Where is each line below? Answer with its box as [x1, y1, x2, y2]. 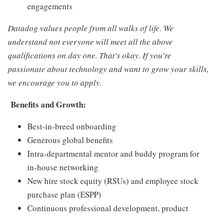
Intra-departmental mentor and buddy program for [27, 148, 200, 159]
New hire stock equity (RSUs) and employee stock [27, 175, 199, 186]
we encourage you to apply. [8, 77, 102, 88]
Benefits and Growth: [11, 98, 86, 110]
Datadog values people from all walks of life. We [8, 22, 174, 34]
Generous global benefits [27, 134, 113, 145]
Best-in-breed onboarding [27, 121, 116, 132]
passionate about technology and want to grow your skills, [8, 63, 209, 74]
